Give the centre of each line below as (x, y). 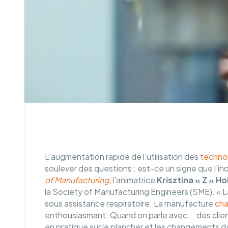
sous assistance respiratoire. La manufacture (130, 204)
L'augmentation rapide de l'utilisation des (122, 157)
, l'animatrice (133, 180)
